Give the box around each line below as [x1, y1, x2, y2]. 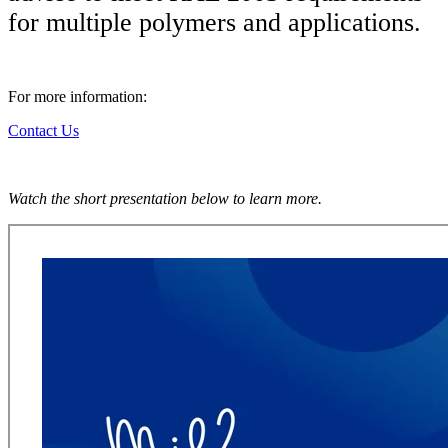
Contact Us [8, 122, 79, 140]
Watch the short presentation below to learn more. [8, 190, 322, 208]
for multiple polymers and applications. [8, 8, 421, 38]
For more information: [8, 88, 147, 106]
